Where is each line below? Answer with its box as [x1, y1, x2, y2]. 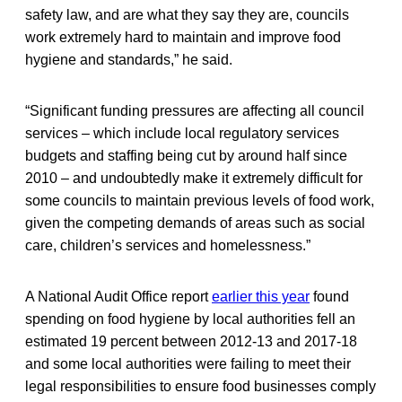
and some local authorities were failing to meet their [25, 355, 351, 371]
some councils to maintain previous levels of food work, [25, 192, 374, 208]
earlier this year [212, 288, 310, 304]
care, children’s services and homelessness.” [25, 237, 310, 253]
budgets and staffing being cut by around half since [25, 147, 347, 163]
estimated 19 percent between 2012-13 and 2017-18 [25, 333, 357, 349]
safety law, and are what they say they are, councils [25, 6, 349, 22]
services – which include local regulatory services [25, 125, 339, 141]
